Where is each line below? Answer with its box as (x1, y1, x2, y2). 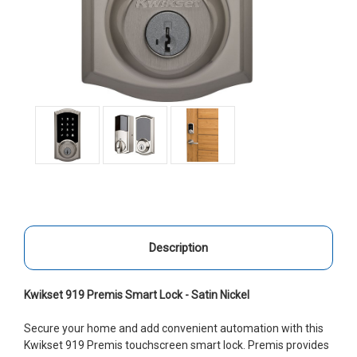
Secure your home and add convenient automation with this (24, 321, 324, 335)
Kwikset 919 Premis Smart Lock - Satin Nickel (24, 288, 249, 301)
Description (149, 240, 208, 255)
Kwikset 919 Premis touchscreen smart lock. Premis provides (24, 338, 329, 351)
